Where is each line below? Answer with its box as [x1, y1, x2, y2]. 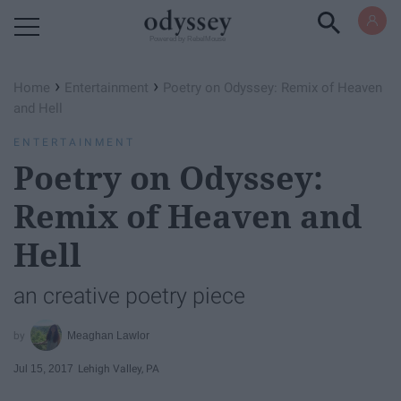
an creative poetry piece [13, 283, 245, 309]
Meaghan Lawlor [67, 328, 150, 342]
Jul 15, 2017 [13, 362, 73, 375]
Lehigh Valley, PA [78, 362, 159, 375]
